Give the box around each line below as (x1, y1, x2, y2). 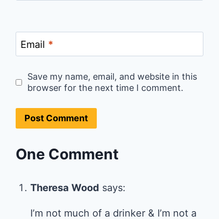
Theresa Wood (30, 182, 99, 194)
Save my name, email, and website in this (27, 71, 197, 82)
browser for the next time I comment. (27, 83, 183, 93)
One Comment (16, 145, 119, 163)
